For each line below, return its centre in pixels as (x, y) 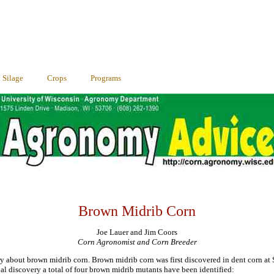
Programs (106, 78)
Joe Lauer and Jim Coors (137, 232)
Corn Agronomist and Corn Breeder (137, 242)
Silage (13, 78)
